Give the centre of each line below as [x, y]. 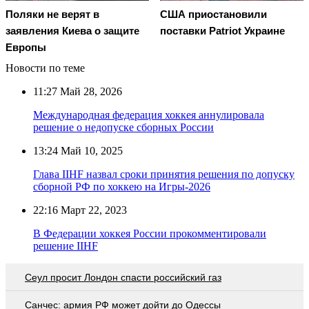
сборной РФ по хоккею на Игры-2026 [122, 186]
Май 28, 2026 [90, 91]
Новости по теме [45, 68]
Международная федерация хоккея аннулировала [149, 114]
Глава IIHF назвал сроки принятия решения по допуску [164, 174]
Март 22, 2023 [92, 210]
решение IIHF [66, 246]
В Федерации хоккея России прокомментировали [150, 233]
